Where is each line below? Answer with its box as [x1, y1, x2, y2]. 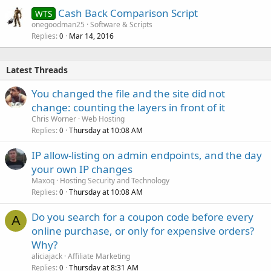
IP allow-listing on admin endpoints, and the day [31, 148, 262, 162]
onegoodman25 [31, 19, 85, 30]
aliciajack [31, 250, 62, 261]
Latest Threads [6, 64, 68, 76]
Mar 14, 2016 [69, 30, 114, 41]
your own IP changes [31, 162, 132, 176]
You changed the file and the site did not [31, 86, 225, 100]
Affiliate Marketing [68, 250, 130, 261]
